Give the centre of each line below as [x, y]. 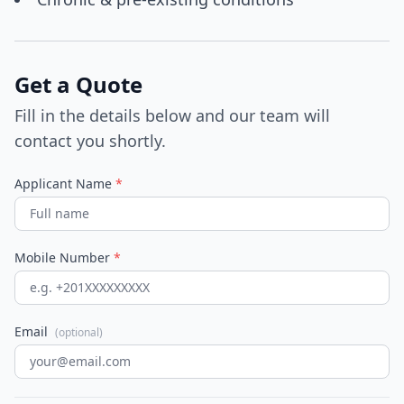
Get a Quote [78, 84]
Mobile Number [64, 257]
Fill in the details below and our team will [172, 115]
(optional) [79, 332]
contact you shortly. [90, 141]
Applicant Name [65, 184]
